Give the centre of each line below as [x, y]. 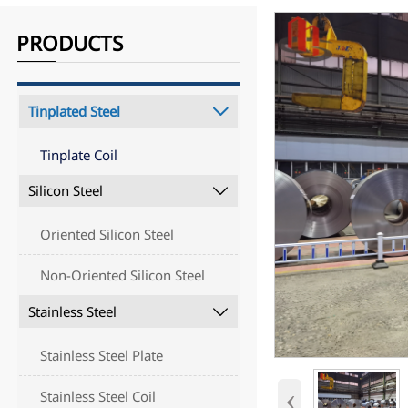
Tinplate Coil [79, 154]
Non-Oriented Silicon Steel [123, 275]
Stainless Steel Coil [98, 396]
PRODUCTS [70, 44]
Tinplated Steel [74, 111]
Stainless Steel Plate [102, 355]
